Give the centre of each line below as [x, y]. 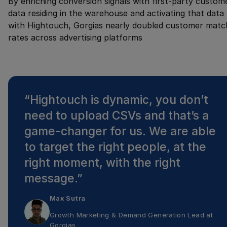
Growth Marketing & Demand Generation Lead [127, 215]
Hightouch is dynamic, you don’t [119, 100]
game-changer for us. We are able [120, 131]
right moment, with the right [102, 162]
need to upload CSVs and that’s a [117, 115]
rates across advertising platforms [75, 37]
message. [51, 178]
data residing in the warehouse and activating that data [116, 13]
